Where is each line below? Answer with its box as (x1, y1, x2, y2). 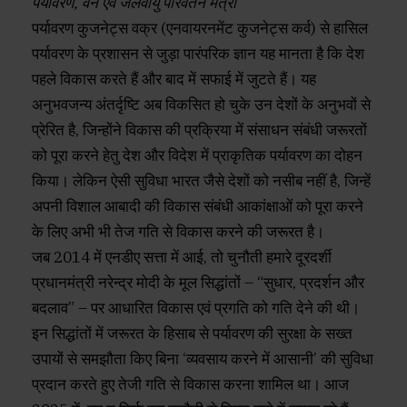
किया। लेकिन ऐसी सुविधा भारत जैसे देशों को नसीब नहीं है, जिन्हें (32, 171, 371, 192)
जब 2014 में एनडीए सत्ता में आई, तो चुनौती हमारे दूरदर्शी (32, 247, 332, 268)
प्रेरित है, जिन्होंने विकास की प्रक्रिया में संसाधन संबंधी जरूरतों (32, 120, 367, 141)
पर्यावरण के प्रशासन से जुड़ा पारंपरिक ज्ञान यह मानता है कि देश (32, 44, 364, 65)
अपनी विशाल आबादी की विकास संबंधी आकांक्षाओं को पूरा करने (32, 196, 363, 217)
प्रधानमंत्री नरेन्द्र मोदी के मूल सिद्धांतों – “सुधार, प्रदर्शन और (32, 273, 364, 293)
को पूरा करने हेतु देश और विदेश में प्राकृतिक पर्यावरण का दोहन (32, 145, 362, 166)
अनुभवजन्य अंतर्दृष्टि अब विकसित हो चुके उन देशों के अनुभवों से (32, 94, 371, 115)
